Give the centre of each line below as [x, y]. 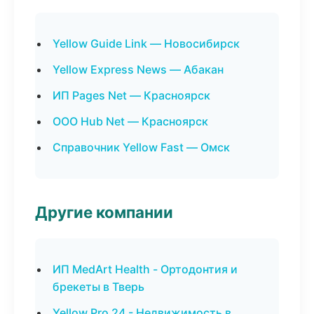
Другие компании [104, 212]
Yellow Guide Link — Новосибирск [146, 43]
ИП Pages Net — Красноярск [131, 95]
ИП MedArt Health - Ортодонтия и [145, 269]
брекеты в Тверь [98, 287]
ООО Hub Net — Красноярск [130, 121]
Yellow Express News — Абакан [138, 69]
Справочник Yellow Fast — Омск [141, 147]
